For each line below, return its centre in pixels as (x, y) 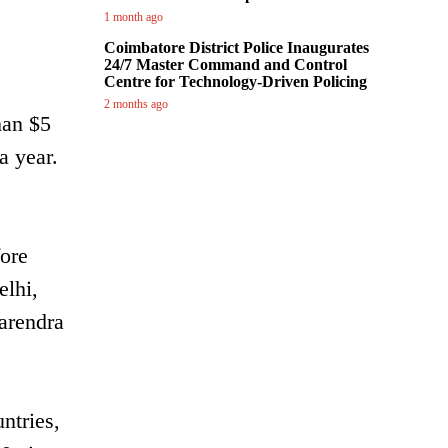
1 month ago (133, 17)
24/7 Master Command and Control (225, 64)
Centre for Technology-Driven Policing (235, 81)
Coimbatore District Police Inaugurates (236, 47)
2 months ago (136, 104)
